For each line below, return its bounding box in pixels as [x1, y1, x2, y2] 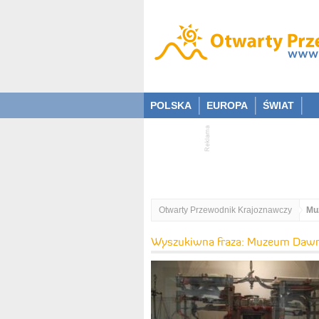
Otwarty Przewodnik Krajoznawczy [159, 205, 292, 215]
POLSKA [150, 100, 192, 111]
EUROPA [206, 100, 248, 111]
